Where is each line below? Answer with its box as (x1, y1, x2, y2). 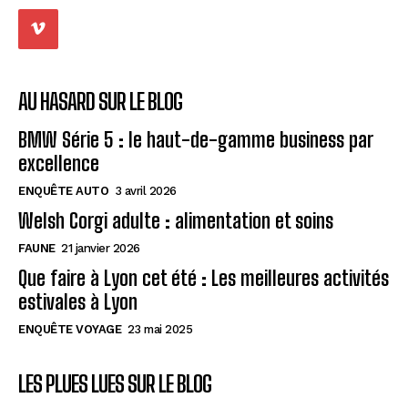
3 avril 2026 (114, 183, 177, 198)
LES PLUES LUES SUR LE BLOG (18, 370, 211, 397)
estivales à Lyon (18, 289, 138, 314)
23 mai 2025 (127, 321, 192, 336)
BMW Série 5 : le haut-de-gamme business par (18, 127, 373, 152)
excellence (18, 150, 99, 176)
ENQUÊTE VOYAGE (18, 321, 121, 336)
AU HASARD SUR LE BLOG (18, 87, 182, 115)
